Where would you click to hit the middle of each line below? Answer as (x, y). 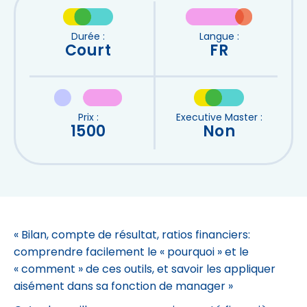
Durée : (88, 37)
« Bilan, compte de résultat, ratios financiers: (132, 236)
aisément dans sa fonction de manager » (123, 287)
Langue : (219, 37)
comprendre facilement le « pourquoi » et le (131, 253)
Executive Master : (219, 118)
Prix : (88, 118)
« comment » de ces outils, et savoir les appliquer (145, 270)
